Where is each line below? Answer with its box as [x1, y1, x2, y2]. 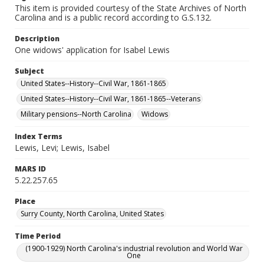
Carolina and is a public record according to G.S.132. [15, 12, 212, 23]
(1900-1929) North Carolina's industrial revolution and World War [25, 243, 243, 253]
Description [15, 34, 60, 44]
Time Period [15, 231, 61, 241]
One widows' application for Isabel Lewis [15, 44, 170, 55]
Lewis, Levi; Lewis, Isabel [15, 142, 110, 153]
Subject [15, 66, 44, 76]
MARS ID [15, 164, 46, 174]
